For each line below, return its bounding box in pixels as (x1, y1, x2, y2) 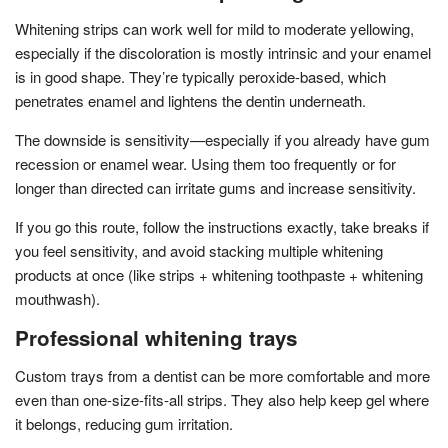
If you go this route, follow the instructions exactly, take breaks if (15, 215, 429, 237)
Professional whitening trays (15, 322, 297, 352)
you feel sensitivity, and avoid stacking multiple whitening (15, 239, 383, 261)
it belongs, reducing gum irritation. (15, 412, 233, 434)
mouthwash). (15, 287, 100, 309)
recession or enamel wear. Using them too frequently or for (15, 152, 396, 174)
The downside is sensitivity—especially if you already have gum (15, 128, 430, 150)
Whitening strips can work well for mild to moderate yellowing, (15, 17, 414, 39)
